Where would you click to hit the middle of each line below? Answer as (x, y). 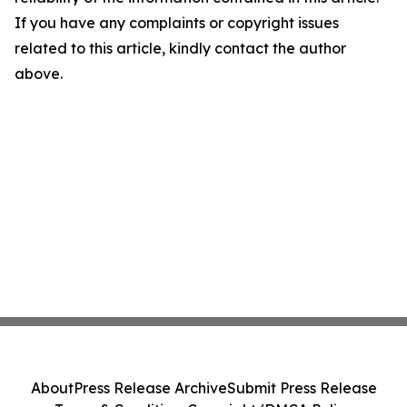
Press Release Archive (150, 388)
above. (39, 74)
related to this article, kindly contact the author (180, 49)
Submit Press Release (302, 388)
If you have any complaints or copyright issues (177, 23)
